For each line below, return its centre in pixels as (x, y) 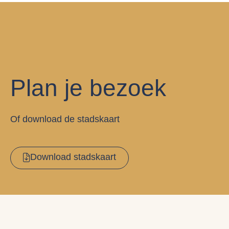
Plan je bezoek (88, 88)
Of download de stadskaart (65, 119)
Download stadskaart (73, 157)
